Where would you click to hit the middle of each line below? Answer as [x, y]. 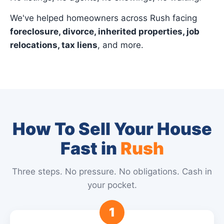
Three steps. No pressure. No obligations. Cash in [112, 171]
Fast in [90, 148]
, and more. [120, 45]
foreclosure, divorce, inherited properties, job [105, 31]
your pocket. [112, 185]
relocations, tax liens [54, 45]
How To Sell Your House [112, 129]
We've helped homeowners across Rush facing [103, 18]
